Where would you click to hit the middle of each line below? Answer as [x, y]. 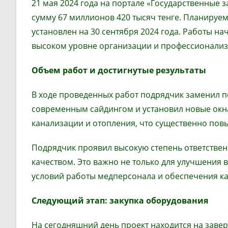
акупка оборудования [161, 201]
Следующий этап [68, 201]
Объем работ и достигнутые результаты [119, 70]
